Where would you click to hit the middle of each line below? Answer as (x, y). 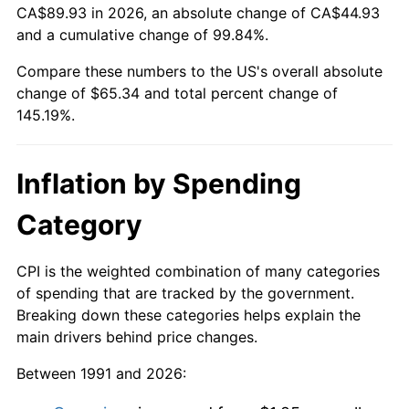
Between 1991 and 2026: (101, 373)
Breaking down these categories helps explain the (189, 315)
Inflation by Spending (159, 183)
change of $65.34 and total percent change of (177, 93)
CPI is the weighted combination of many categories (198, 271)
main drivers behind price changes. (137, 336)
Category (79, 224)
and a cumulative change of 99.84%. (142, 34)
